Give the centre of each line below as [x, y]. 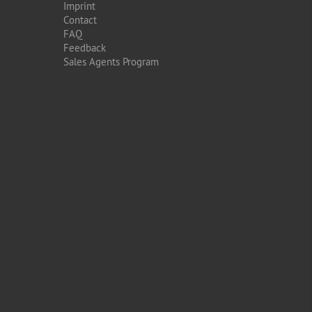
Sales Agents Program [111, 62]
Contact [80, 20]
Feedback [85, 48]
